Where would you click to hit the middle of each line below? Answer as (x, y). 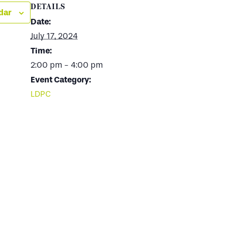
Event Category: (61, 80)
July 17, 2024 (54, 36)
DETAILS (48, 6)
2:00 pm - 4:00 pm (67, 65)
